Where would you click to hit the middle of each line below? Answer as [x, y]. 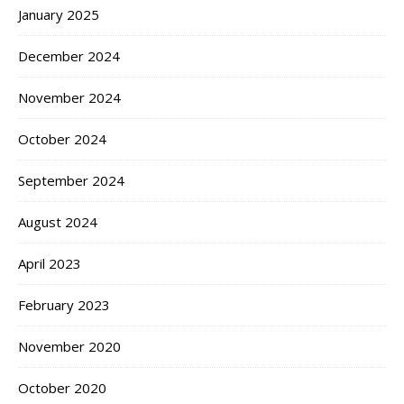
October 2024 [62, 139]
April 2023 [50, 264]
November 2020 [69, 347]
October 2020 [62, 388]
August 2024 [58, 222]
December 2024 [69, 56]
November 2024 [69, 98]
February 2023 [64, 305]
